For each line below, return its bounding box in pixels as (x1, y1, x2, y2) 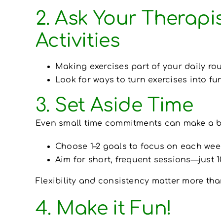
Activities (35, 30, 120, 51)
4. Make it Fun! (35, 198, 172, 219)
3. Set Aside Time (35, 95, 193, 116)
